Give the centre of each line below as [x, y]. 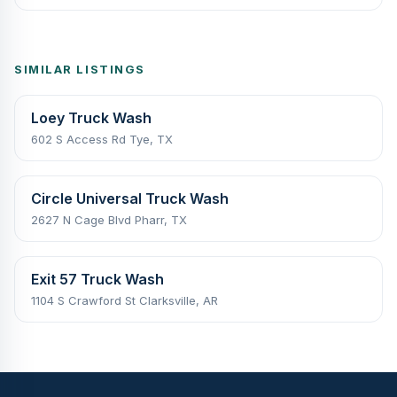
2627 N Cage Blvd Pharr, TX [109, 219]
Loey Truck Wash [91, 117]
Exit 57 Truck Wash [97, 279]
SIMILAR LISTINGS [80, 69]
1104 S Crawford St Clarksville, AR [125, 300]
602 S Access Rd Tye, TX [102, 139]
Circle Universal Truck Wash [130, 198]
